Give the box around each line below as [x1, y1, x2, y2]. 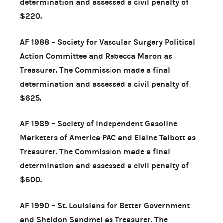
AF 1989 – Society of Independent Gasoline [20, 118, 177, 128]
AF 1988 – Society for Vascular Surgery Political [20, 37, 195, 47]
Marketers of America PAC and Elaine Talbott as [20, 132, 196, 142]
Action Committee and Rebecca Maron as [20, 51, 172, 61]
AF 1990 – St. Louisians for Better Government [20, 200, 190, 210]
